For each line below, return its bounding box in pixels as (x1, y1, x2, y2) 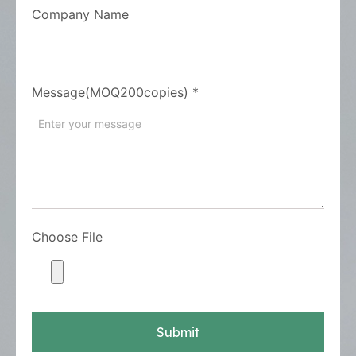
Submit (157, 324, 199, 341)
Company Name (32, 6, 129, 23)
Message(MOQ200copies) (32, 84, 188, 101)
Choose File (32, 229, 103, 246)
